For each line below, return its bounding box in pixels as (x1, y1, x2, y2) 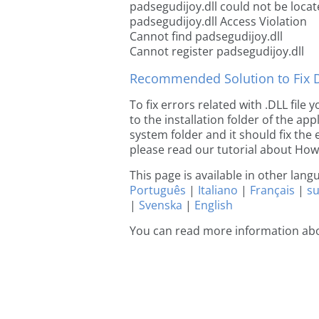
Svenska (139, 197, 182, 213)
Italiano (198, 182, 238, 198)
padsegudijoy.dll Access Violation (130, 14, 307, 29)
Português (130, 182, 186, 198)
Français (250, 182, 295, 198)
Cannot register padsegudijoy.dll (130, 43, 304, 59)
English (194, 197, 233, 213)
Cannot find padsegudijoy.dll (130, 28, 283, 44)
